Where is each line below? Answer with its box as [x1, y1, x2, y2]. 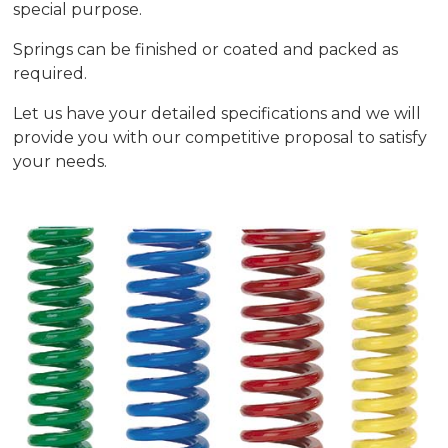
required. [13, 64, 88, 84]
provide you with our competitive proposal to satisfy [13, 128, 428, 148]
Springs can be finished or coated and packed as [13, 40, 399, 60]
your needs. [13, 152, 108, 172]
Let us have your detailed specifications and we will [13, 104, 422, 124]
